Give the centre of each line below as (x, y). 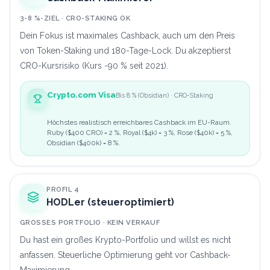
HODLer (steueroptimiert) (110, 202)
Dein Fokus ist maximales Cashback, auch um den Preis (127, 36)
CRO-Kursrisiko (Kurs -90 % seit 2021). (94, 66)
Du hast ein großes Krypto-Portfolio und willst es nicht (125, 240)
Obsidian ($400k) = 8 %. (83, 143)
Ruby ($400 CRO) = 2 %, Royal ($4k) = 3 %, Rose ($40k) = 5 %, (140, 133)
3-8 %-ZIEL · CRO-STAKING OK (75, 18)
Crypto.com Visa (81, 95)
